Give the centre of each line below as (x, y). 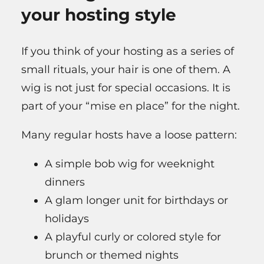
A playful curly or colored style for (133, 237)
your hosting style (99, 14)
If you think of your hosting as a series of (128, 51)
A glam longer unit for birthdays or (136, 200)
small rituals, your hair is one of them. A (126, 69)
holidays (67, 218)
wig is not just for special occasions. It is (126, 88)
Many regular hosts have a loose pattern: (129, 135)
